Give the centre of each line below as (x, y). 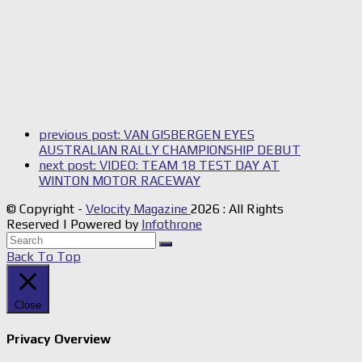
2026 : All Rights (237, 209)
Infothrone (172, 225)
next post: (69, 166)
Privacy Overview (59, 339)
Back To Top (44, 257)
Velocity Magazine (138, 209)
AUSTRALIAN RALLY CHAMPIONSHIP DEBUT (170, 150)
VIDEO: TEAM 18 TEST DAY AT (189, 166)
